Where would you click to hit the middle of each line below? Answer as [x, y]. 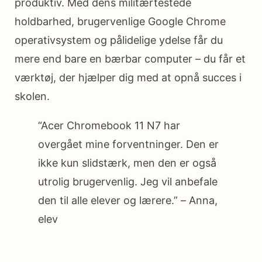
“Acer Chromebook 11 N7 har [109, 125]
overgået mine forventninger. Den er [128, 144]
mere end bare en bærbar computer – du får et [130, 58]
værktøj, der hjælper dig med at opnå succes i [128, 77]
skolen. [32, 96]
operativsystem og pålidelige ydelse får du [119, 40]
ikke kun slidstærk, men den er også [127, 163]
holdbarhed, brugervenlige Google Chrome [120, 21]
